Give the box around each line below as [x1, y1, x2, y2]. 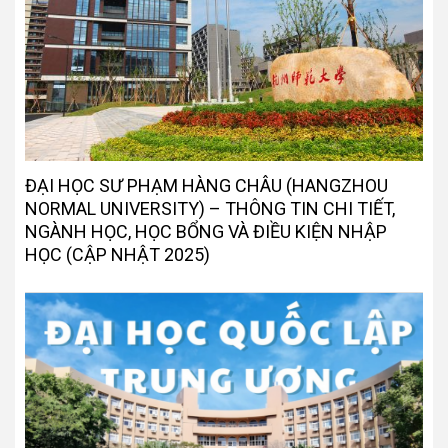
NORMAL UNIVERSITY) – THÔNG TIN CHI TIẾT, [25, 198, 395, 220]
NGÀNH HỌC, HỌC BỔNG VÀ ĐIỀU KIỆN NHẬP [25, 221, 387, 243]
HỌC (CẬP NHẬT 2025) [25, 244, 210, 266]
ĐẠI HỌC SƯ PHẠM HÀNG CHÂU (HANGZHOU [25, 175, 388, 197]
